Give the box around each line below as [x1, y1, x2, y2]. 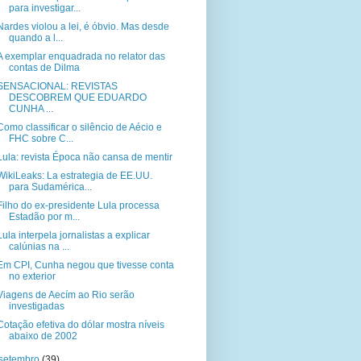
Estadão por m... [8, 211, 80, 222]
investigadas [8, 301, 64, 312]
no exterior [8, 271, 56, 282]
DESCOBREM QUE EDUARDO [8, 92, 147, 103]
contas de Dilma [8, 62, 80, 73]
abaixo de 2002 [8, 330, 77, 342]
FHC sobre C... [8, 133, 73, 144]
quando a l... [8, 32, 63, 44]
